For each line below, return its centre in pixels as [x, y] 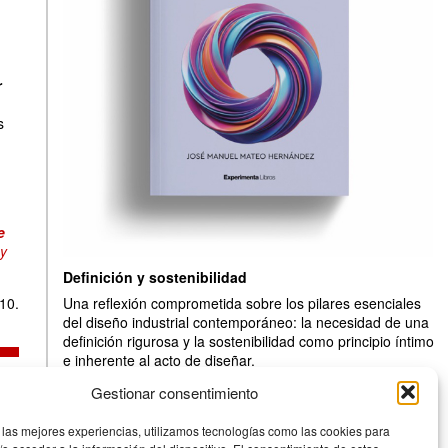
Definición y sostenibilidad [155, 277]
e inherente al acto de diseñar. [159, 360]
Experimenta [103, 390]
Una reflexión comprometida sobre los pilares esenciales [242, 303]
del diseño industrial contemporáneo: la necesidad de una [246, 322]
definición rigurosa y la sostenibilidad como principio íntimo [248, 341]
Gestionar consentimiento [175, 392]
